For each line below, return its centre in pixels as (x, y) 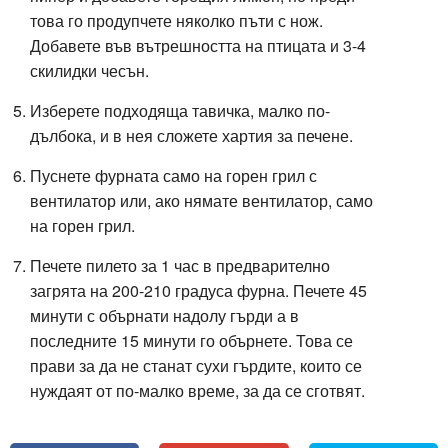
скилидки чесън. (91, 70)
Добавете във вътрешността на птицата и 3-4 (198, 45)
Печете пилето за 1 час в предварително (180, 265)
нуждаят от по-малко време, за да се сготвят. (197, 390)
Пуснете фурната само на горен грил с (173, 175)
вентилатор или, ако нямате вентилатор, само (201, 200)
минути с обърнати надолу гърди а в (164, 315)
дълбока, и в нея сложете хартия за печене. (193, 135)
